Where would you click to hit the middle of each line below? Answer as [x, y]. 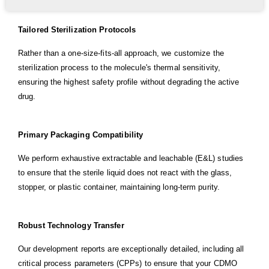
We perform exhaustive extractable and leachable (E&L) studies [131, 159]
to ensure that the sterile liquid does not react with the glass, [125, 173]
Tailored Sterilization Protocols [77, 30]
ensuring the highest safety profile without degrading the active [129, 82]
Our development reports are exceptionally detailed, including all [131, 249]
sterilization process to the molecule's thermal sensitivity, [119, 68]
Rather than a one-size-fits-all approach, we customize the [121, 53]
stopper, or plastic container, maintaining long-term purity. [119, 187]
